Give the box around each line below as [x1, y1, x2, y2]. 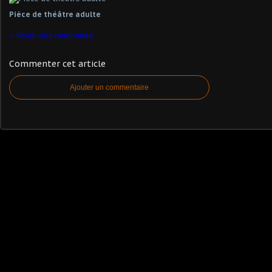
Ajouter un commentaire [70, 83, 149, 92]
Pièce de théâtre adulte [9, 9, 101, 19]
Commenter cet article [9, 58, 106, 69]
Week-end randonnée [16, 30, 93, 40]
